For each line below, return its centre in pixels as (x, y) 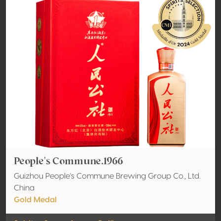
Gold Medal (35, 200)
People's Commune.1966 (68, 161)
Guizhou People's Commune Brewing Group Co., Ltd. (107, 176)
